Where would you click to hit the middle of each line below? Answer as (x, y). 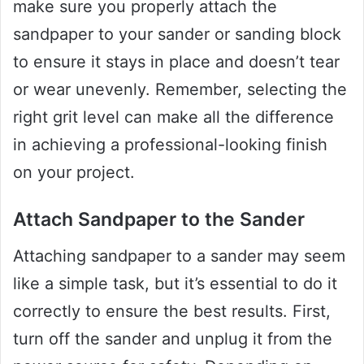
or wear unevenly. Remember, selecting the (180, 90)
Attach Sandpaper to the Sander (159, 220)
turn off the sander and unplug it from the (173, 338)
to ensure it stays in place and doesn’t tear (176, 62)
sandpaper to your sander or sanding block (177, 35)
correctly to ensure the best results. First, (172, 311)
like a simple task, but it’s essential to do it (175, 283)
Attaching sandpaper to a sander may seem (179, 256)
